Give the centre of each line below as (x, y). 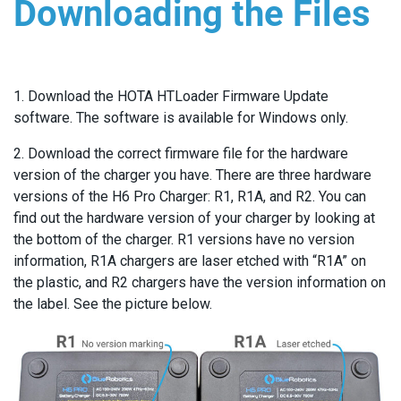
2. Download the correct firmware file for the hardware (181, 154)
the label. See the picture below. (113, 304)
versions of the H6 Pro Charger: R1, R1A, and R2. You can (190, 196)
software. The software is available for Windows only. (181, 118)
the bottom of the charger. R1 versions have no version (184, 239)
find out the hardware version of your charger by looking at (194, 218)
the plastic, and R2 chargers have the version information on (200, 282)
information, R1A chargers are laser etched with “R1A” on (190, 261)
